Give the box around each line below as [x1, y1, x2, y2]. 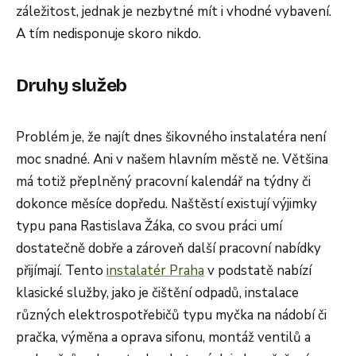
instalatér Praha [106, 261, 204, 280]
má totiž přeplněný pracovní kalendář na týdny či [16, 172, 311, 191]
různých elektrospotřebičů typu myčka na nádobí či [16, 305, 327, 324]
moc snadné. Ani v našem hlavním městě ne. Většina [16, 149, 328, 168]
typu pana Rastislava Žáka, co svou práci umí [16, 216, 282, 235]
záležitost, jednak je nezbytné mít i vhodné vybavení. [16, 2, 331, 21]
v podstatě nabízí [204, 261, 311, 280]
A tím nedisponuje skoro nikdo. [16, 24, 201, 43]
